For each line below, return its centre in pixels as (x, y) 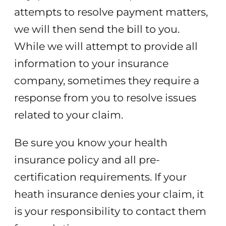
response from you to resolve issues (105, 98)
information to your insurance (91, 64)
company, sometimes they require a (106, 81)
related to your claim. (68, 115)
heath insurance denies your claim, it (109, 194)
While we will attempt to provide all (106, 46)
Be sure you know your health (91, 143)
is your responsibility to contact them (110, 211)
